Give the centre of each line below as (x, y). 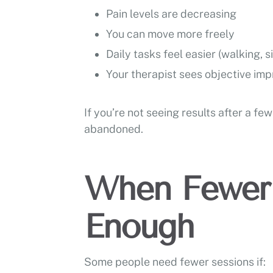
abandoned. (114, 129)
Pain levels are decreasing (171, 13)
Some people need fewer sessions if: (175, 262)
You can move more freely (170, 34)
